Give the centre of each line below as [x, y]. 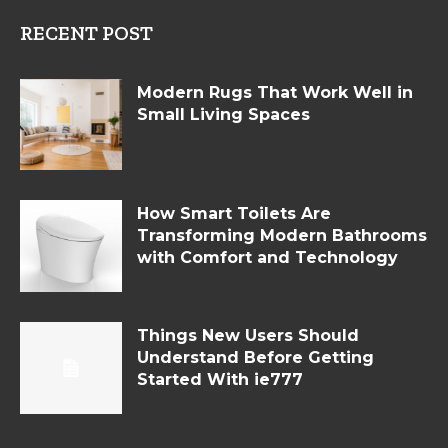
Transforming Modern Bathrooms [282, 236]
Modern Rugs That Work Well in [275, 92]
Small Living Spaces [223, 114]
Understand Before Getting [255, 358]
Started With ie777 [220, 380]
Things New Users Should [248, 336]
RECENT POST [86, 32]
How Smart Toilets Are [234, 214]
